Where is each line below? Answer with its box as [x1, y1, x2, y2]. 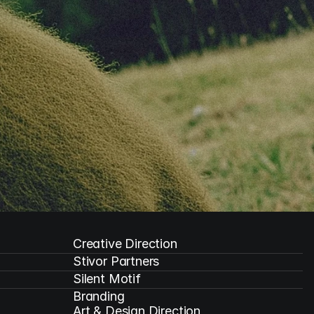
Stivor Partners [73, 254, 160, 268]
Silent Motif [73, 271, 141, 286]
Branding [73, 289, 125, 303]
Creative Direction [73, 236, 177, 251]
